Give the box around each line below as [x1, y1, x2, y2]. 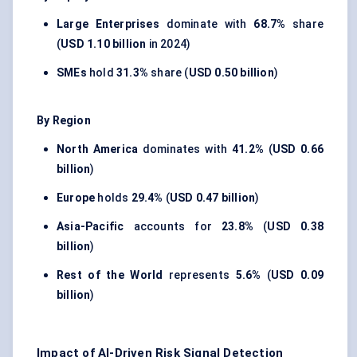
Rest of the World [57, 269, 163, 282]
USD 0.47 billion [170, 191, 256, 205]
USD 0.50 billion [188, 66, 274, 80]
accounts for [124, 220, 222, 233]
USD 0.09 [271, 269, 324, 282]
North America [57, 143, 139, 156]
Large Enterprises [57, 18, 159, 31]
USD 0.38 [267, 220, 324, 233]
